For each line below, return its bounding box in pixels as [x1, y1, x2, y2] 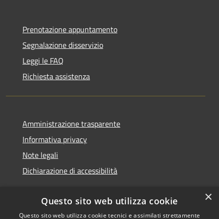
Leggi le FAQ [22, 54, 64, 66]
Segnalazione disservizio [22, 39, 103, 51]
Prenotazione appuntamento [22, 23, 117, 35]
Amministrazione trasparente [22, 117, 120, 130]
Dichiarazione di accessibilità [22, 164, 117, 176]
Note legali [22, 149, 58, 161]
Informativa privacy [22, 133, 87, 145]
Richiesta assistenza [22, 70, 90, 82]
